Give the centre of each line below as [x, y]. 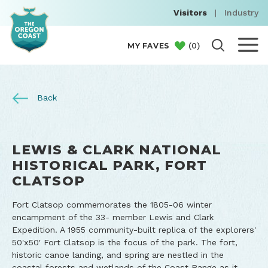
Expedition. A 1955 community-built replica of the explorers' [134, 230]
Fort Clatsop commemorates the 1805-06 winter [112, 205]
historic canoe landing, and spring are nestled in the [118, 255]
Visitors [190, 13]
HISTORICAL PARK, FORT [110, 165]
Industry [241, 13]
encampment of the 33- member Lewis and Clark [113, 217]
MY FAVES [148, 45]
